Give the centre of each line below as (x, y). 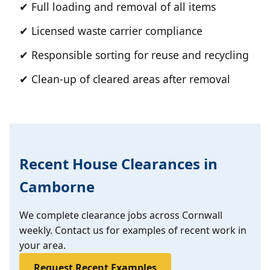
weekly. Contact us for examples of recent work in (133, 230)
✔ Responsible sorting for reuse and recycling (134, 55)
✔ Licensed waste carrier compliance (111, 31)
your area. (42, 245)
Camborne (57, 187)
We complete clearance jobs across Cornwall (121, 215)
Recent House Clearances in (118, 164)
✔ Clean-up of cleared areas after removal (125, 79)
